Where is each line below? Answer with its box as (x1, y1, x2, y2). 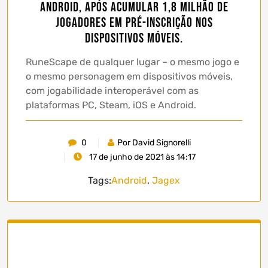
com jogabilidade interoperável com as (26, 84, 199, 96)
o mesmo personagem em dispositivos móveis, (26, 70, 233, 82)
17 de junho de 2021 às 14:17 (87, 151, 196, 162)
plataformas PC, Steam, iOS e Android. (26, 99, 196, 111)
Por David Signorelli (117, 137, 191, 148)
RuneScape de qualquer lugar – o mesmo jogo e (26, 56, 239, 68)
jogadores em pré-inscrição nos (55, 14, 213, 31)
